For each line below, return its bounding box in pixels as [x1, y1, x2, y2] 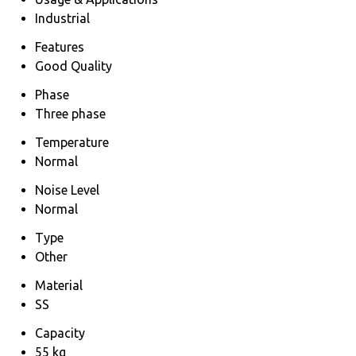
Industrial [35, 10, 90, 25]
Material [35, 277, 83, 292]
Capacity [35, 325, 85, 340]
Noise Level [35, 182, 99, 197]
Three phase [35, 106, 106, 121]
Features [35, 39, 84, 54]
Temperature [35, 134, 109, 149]
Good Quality [35, 58, 112, 73]
